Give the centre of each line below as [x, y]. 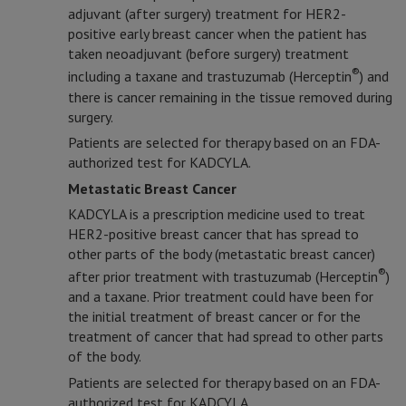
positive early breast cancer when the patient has [217, 34]
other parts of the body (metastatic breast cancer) [222, 253]
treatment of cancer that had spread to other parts [226, 337]
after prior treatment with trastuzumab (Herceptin [223, 277]
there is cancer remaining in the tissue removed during [230, 97]
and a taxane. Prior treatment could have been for [221, 297]
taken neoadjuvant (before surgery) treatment [208, 54]
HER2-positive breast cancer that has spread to [213, 233]
